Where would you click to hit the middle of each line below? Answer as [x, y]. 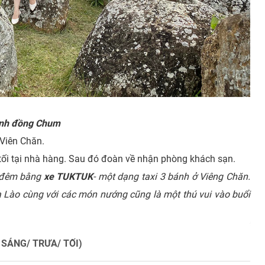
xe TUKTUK [68, 177]
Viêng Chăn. [225, 177]
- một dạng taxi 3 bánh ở [146, 177]
